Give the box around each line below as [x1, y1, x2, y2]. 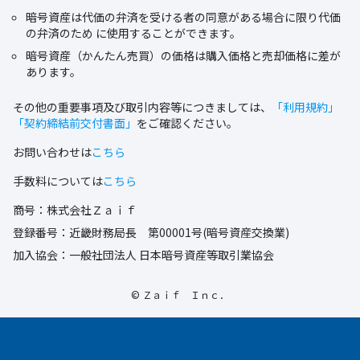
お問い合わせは [13, 143, 92, 160]
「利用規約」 [272, 98, 339, 115]
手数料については [13, 172, 103, 189]
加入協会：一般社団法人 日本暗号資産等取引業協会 [13, 246, 274, 263]
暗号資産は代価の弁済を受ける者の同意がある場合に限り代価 [26, 8, 341, 25]
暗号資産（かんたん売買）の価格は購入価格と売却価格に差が [26, 47, 341, 63]
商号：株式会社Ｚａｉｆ [13, 201, 137, 218]
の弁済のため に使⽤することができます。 [26, 24, 241, 41]
